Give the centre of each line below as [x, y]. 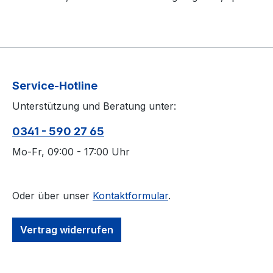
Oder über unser [52, 196]
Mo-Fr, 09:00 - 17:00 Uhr [71, 152]
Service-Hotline [55, 86]
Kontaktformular [130, 196]
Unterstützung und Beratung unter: [94, 106]
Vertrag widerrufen [67, 230]
